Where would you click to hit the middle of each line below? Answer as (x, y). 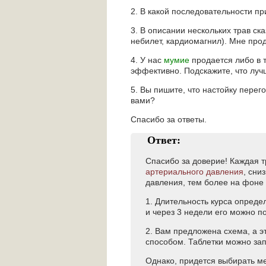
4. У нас (147, 60)
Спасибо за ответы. (169, 119)
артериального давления (194, 172)
